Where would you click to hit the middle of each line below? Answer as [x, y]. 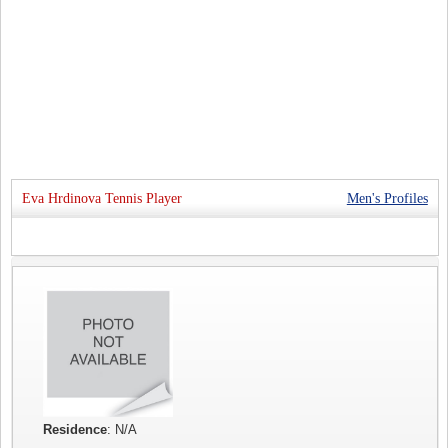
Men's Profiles [387, 198]
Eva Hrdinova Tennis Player [102, 198]
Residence [75, 430]
